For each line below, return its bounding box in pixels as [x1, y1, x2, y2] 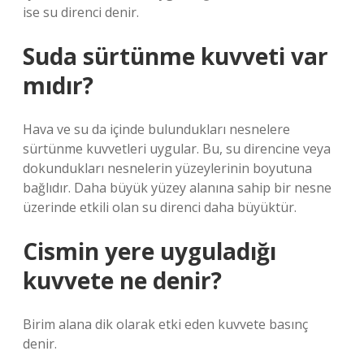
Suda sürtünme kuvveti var [23, 41, 328, 71]
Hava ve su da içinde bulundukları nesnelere [23, 120, 290, 138]
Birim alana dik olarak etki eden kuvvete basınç [23, 315, 308, 333]
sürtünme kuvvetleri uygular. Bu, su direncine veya [23, 140, 331, 158]
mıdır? [23, 70, 93, 101]
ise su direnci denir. [23, 3, 139, 21]
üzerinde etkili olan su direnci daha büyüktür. [23, 198, 297, 216]
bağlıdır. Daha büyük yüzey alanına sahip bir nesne [23, 179, 331, 197]
